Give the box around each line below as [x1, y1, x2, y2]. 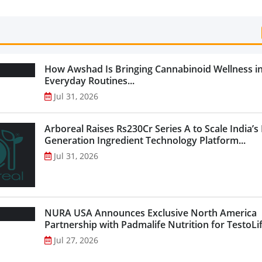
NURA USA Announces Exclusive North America [44, 206, 257, 219]
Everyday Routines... [44, 74, 135, 87]
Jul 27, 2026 [53, 234, 98, 246]
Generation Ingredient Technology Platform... [44, 133, 246, 147]
